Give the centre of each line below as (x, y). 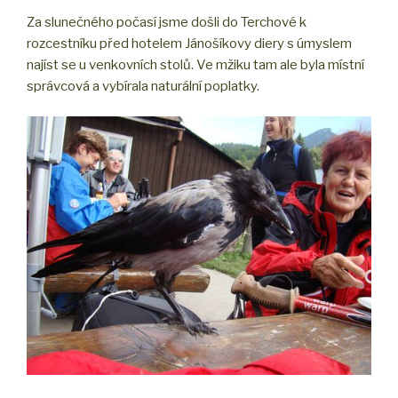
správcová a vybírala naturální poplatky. (143, 86)
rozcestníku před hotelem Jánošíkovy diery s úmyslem (189, 43)
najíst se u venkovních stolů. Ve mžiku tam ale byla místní (195, 64)
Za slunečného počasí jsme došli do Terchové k (167, 22)
